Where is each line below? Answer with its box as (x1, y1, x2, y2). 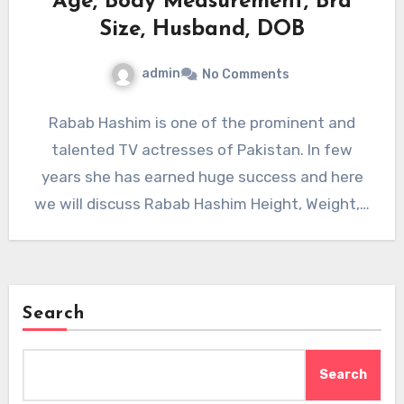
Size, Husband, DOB (99, 19, 305, 41)
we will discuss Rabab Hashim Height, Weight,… (34, 195, 370, 214)
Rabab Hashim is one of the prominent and (49, 114, 355, 133)
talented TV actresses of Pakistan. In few (51, 141, 353, 160)
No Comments (202, 67, 289, 83)
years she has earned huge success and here (41, 168, 363, 187)
